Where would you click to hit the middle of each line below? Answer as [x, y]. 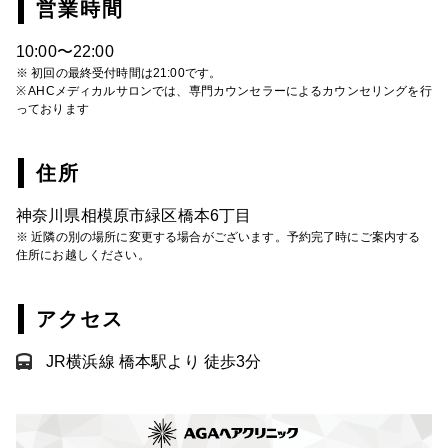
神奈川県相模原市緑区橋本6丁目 [134, 215]
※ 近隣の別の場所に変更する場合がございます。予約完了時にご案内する [218, 236]
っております [52, 108]
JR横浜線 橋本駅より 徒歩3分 [154, 361]
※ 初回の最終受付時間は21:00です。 [119, 72]
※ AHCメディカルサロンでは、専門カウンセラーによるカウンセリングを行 [224, 90]
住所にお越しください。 [83, 254]
